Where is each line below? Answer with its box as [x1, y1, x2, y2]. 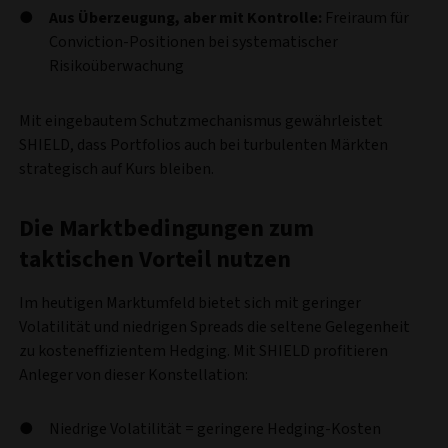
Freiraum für [322, 6, 409, 29]
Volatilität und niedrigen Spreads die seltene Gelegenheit [19, 315, 410, 338]
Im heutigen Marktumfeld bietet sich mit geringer [19, 291, 361, 314]
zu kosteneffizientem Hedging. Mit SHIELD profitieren [19, 339, 388, 362]
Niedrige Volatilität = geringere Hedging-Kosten [49, 417, 381, 440]
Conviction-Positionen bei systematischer [49, 30, 338, 53]
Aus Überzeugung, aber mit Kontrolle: [49, 6, 322, 29]
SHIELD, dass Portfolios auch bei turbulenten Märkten [19, 133, 388, 156]
